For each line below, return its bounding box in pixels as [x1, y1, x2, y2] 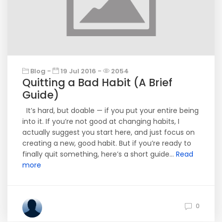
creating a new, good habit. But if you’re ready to [22, 138, 191, 148]
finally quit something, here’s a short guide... [22, 149, 176, 159]
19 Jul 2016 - [59, 66, 103, 76]
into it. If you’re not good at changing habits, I [22, 116, 179, 126]
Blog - [29, 66, 53, 76]
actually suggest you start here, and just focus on [22, 127, 195, 137]
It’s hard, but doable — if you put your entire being [22, 106, 199, 115]
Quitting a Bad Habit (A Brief [22, 75, 172, 90]
